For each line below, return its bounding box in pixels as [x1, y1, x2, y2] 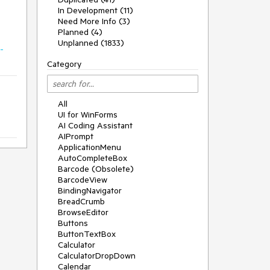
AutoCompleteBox [58, 152, 127, 163]
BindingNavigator [58, 185, 122, 196]
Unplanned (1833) [58, 37, 124, 48]
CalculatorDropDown [58, 250, 136, 261]
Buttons [58, 218, 88, 228]
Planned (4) [58, 27, 102, 37]
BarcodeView [58, 174, 107, 185]
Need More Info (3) [58, 16, 130, 27]
